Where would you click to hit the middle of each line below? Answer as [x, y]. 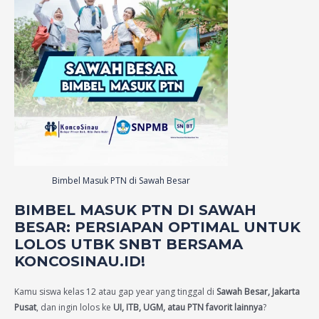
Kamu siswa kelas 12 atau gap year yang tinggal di [115, 291]
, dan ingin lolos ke [75, 307]
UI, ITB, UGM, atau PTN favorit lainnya [188, 307]
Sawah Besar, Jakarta [258, 291]
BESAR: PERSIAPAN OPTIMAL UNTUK [157, 227]
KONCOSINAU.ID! [80, 261]
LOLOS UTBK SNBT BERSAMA [129, 244]
